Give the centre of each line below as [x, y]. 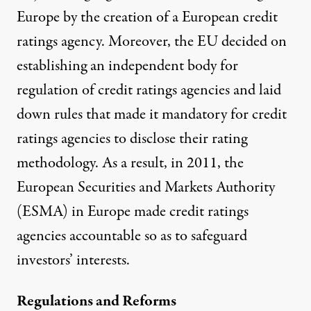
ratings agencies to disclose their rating [132, 138]
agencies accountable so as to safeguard [132, 236]
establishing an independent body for [127, 66]
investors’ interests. [73, 260]
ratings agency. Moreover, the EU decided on [152, 41]
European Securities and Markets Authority [146, 187]
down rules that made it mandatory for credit [152, 114]
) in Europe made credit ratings [155, 211]
